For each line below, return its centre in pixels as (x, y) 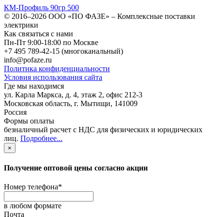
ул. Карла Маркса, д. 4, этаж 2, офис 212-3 (73, 95)
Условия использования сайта (53, 77)
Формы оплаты (29, 121)
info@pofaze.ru (28, 60)
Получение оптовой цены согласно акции (76, 168)
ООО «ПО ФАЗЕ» (79, 16)
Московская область (37, 104)
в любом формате (33, 206)
